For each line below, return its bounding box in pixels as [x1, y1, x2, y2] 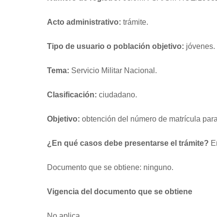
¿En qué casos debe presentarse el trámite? [47, 139, 209, 147]
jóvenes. [186, 42, 215, 50]
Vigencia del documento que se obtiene [47, 187, 192, 196]
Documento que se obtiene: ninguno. [47, 163, 173, 171]
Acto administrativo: [47, 17, 121, 26]
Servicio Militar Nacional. [71, 66, 157, 75]
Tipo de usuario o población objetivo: [47, 42, 186, 50]
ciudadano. [99, 90, 137, 99]
